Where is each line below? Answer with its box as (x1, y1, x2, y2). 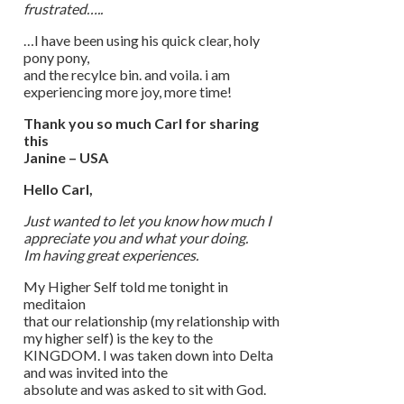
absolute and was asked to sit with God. (23, 380, 266, 398)
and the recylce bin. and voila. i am (23, 65, 230, 83)
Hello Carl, (23, 179, 93, 197)
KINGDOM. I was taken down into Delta (23, 345, 273, 363)
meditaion (23, 294, 86, 312)
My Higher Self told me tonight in (23, 277, 228, 295)
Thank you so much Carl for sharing (23, 114, 259, 132)
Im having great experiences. (23, 245, 198, 263)
